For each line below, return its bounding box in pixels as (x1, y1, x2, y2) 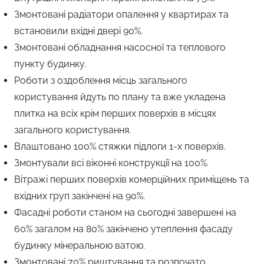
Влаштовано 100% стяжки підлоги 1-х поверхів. (14, 141, 226, 152)
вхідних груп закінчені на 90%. (14, 190, 145, 202)
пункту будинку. (14, 58, 87, 70)
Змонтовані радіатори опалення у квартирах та (14, 9, 229, 20)
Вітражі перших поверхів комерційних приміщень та (14, 174, 249, 185)
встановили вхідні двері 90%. (14, 25, 143, 37)
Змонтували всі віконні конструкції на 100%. (14, 157, 209, 169)
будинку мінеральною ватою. (14, 240, 145, 251)
